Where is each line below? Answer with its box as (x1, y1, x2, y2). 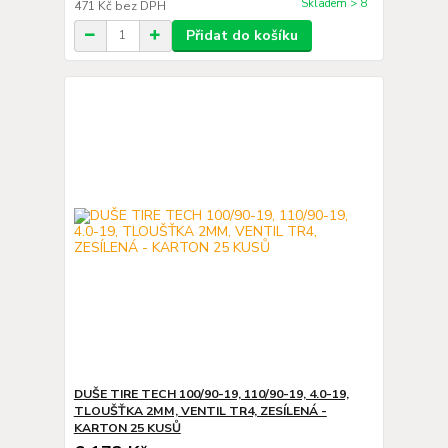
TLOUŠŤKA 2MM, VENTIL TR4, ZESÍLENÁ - (73, 403, 327, 419)
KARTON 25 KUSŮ (73, 420, 181, 436)
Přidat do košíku (185, 25, 298, 45)
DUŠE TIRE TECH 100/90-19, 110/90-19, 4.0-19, (73, 386, 349, 402)
